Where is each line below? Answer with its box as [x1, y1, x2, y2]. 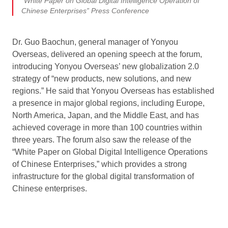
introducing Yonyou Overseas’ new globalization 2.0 [12, 62, 199, 71]
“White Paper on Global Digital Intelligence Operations [12, 147, 208, 156]
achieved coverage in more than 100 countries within [12, 123, 202, 132]
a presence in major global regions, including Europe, [12, 98, 205, 107]
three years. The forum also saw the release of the [12, 135, 191, 144]
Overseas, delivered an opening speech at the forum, [12, 49, 202, 59]
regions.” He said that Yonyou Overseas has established [12, 86, 214, 95]
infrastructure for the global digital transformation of [12, 172, 194, 181]
